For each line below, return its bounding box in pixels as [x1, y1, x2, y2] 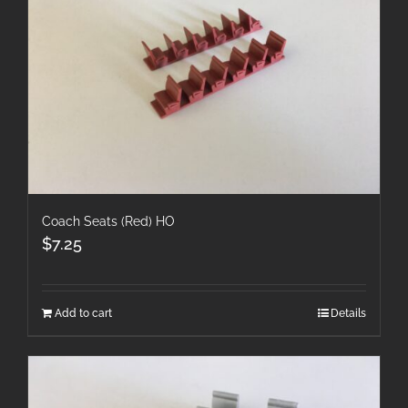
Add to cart [55, 306, 112, 320]
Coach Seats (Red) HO [42, 213, 175, 229]
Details [331, 306, 366, 320]
